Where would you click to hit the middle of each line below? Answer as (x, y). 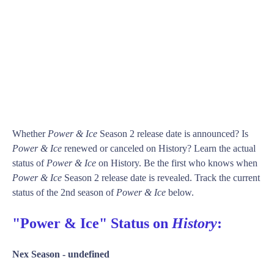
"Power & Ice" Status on (92, 224)
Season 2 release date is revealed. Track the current (161, 178)
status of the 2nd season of (64, 193)
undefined (89, 254)
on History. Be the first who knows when (177, 163)
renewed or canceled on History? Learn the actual (159, 149)
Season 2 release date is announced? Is (173, 134)
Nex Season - (40, 254)
